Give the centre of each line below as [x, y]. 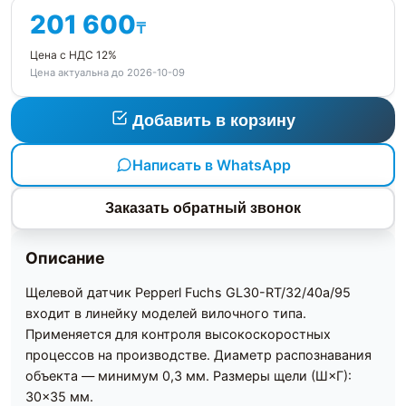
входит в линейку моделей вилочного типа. [166, 314]
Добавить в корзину [213, 121]
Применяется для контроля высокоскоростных [178, 334]
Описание [65, 258]
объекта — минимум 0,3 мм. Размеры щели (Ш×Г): [188, 376]
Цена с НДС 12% [73, 55]
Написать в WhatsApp [211, 164]
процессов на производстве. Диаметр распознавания [198, 355]
